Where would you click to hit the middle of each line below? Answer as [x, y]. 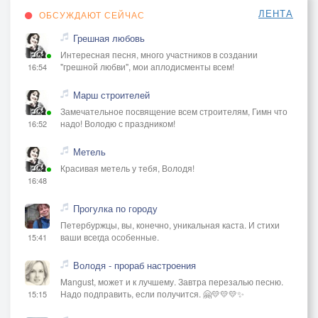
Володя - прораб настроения [135, 265]
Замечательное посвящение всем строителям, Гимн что [174, 111]
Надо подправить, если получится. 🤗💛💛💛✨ [152, 293]
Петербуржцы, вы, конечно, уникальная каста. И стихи [170, 224]
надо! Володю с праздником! [118, 123]
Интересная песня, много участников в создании [159, 54]
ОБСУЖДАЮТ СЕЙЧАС [91, 14]
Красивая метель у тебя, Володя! [127, 168]
